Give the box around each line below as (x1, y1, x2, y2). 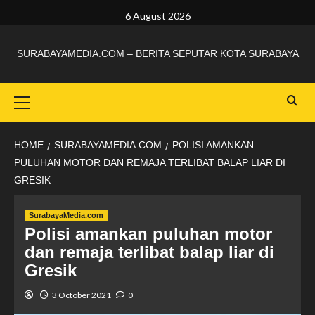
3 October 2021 (52, 290, 111, 300)
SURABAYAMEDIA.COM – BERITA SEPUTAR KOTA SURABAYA (16, 48, 299, 59)
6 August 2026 (124, 10, 191, 22)
